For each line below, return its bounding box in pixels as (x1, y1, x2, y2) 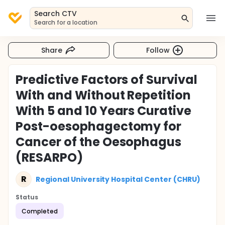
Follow (146, 45, 170, 55)
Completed (22, 206, 58, 215)
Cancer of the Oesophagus (16, 134, 182, 150)
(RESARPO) (16, 149, 83, 166)
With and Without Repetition (16, 87, 191, 103)
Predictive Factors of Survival (16, 71, 198, 88)
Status (16, 193, 38, 201)
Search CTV (34, 9, 77, 19)
